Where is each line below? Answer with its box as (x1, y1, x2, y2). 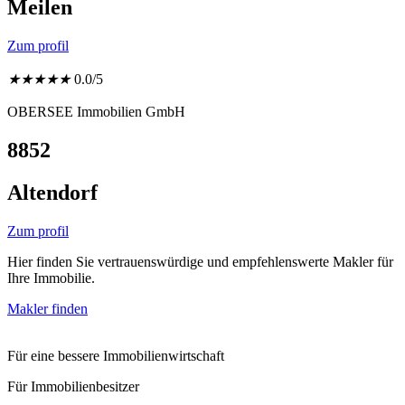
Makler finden (7, 300, 88, 316)
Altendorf (7, 180, 98, 204)
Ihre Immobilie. (7, 269, 95, 286)
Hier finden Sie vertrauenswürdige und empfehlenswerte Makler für (7, 253, 393, 269)
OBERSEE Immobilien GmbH (7, 104, 185, 120)
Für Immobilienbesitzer (7, 378, 139, 394)
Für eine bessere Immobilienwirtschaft (7, 347, 224, 363)
